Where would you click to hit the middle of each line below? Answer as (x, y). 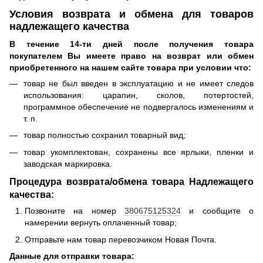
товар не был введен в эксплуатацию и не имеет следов (139, 83)
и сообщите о (217, 211)
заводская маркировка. (69, 163)
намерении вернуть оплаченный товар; (102, 223)
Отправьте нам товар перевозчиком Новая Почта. (122, 239)
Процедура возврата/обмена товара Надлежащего (131, 182)
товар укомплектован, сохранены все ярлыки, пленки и (139, 152)
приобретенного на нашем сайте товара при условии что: (131, 67)
